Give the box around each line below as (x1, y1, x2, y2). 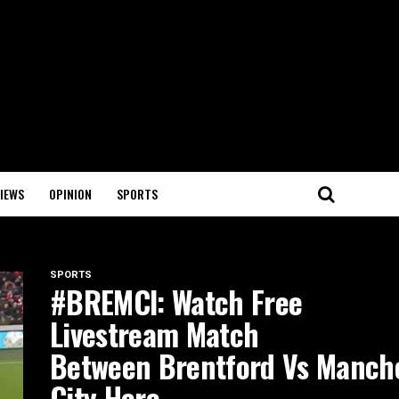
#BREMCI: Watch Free (50, 280, 303, 324)
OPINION (49, 184, 92, 203)
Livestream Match (50, 312, 259, 356)
